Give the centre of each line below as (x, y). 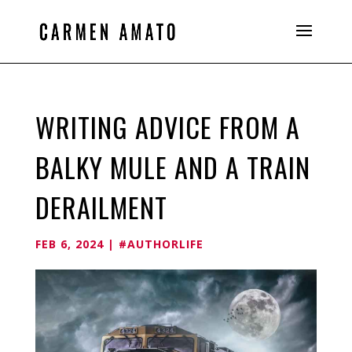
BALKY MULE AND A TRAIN (172, 167)
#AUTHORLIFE (161, 244)
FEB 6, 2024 (69, 244)
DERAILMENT (101, 207)
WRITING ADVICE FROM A (167, 127)
